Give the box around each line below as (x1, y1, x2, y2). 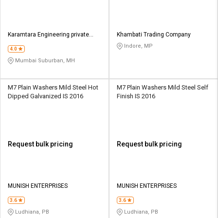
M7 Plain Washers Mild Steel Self (117, 83, 208, 91)
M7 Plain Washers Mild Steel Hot (8, 83, 98, 91)
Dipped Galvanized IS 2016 (8, 92, 83, 100)
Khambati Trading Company (117, 31, 191, 38)
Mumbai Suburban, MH (14, 57, 75, 64)
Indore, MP (123, 42, 153, 49)
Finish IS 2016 (117, 92, 155, 100)
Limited (8, 39, 28, 47)
